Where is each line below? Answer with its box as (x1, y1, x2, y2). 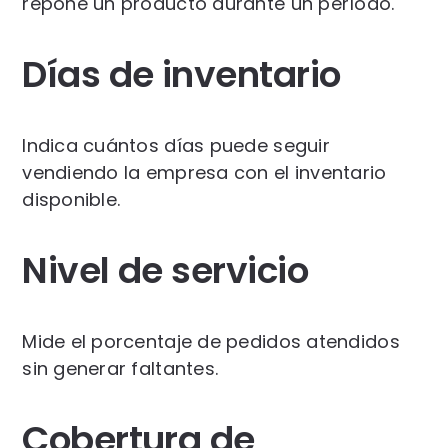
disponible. (22, 186, 121, 212)
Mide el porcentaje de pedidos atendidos (22, 328, 400, 354)
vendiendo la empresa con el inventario (22, 159, 387, 185)
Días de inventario (22, 48, 341, 100)
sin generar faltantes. (22, 355, 219, 381)
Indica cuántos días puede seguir (22, 132, 330, 158)
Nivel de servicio (22, 244, 309, 296)
